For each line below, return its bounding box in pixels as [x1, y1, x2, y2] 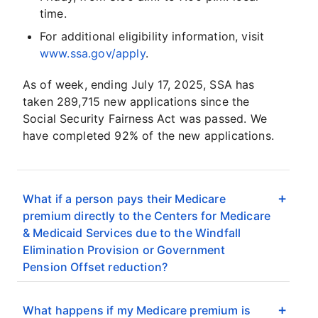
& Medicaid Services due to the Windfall [23, 226, 241, 241]
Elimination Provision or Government [23, 243, 226, 258]
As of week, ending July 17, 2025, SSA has [23, 77, 255, 92]
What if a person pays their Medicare [23, 192, 226, 207]
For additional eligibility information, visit [40, 29, 265, 44]
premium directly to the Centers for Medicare [23, 209, 271, 224]
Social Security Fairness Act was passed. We [23, 111, 267, 126]
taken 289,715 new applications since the [23, 94, 250, 109]
